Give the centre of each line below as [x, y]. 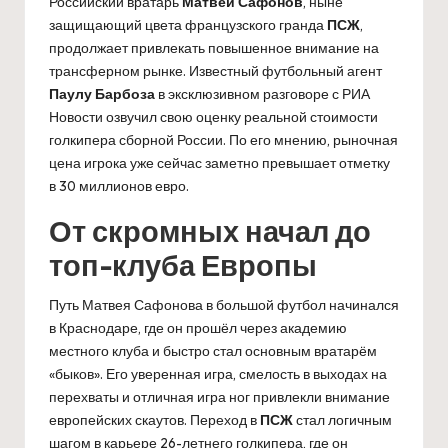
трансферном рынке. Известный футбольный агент [215, 70]
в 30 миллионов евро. [119, 185]
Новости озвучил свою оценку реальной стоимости [213, 116]
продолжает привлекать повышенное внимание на [214, 47]
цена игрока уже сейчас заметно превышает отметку [219, 162]
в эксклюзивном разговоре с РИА [262, 93]
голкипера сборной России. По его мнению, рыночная [223, 139]
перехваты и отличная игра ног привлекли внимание [219, 396]
